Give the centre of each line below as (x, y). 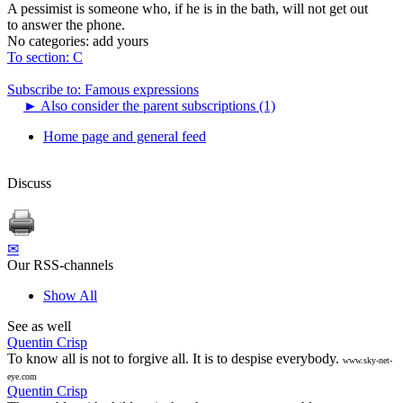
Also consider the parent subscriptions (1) (157, 105)
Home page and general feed (125, 136)
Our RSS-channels (60, 264)
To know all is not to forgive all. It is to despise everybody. (173, 358)
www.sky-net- (367, 360)
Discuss (29, 183)
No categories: (48, 40)
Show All (70, 295)
